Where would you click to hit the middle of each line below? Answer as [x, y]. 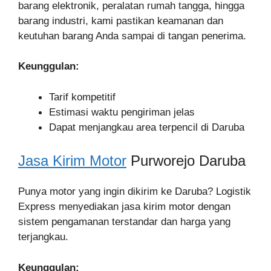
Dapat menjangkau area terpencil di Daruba [147, 127]
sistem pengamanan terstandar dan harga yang [124, 222]
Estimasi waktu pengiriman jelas [122, 112]
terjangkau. [43, 237]
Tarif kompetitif [82, 97]
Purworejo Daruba [186, 161]
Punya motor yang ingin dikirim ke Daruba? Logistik [135, 191]
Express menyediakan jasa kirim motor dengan [124, 207]
